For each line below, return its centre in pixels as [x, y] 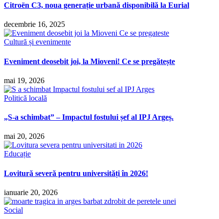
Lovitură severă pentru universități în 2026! [76, 173]
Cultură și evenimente [37, 42]
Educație [17, 154]
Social [13, 210]
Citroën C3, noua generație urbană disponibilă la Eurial [97, 5]
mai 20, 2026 [24, 136]
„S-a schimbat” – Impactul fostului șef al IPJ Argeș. [89, 117]
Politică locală [25, 98]
